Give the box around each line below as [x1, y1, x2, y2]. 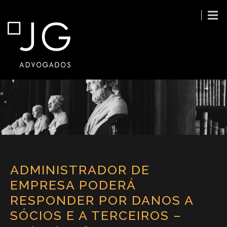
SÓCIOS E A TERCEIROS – [10, 207, 182, 223]
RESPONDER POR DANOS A [10, 192, 194, 208]
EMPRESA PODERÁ [10, 177, 136, 193]
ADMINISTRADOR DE [10, 162, 150, 177]
